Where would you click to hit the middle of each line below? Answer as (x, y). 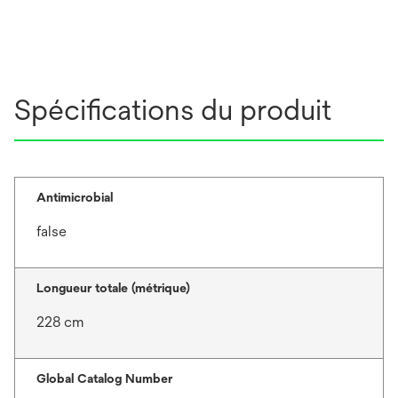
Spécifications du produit (173, 110)
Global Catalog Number (104, 378)
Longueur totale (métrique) (113, 288)
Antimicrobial (75, 197)
